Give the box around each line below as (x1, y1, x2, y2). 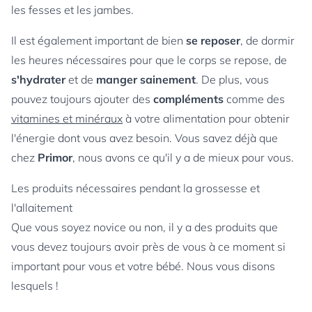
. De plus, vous (196, 72, 269, 86)
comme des (224, 92, 285, 106)
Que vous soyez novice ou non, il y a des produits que (11, 220, 278, 234)
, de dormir (240, 33, 295, 47)
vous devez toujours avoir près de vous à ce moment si (11, 240, 286, 253)
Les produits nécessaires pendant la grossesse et (11, 181, 260, 195)
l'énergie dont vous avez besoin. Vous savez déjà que (11, 131, 278, 145)
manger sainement (96, 72, 196, 86)
